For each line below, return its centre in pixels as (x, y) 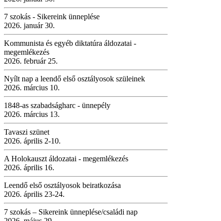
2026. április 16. (29, 167)
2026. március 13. (32, 114)
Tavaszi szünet (27, 132)
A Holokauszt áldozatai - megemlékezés (66, 158)
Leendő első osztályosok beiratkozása (62, 185)
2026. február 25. (31, 61)
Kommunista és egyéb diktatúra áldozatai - (70, 43)
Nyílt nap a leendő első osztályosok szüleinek (74, 78)
